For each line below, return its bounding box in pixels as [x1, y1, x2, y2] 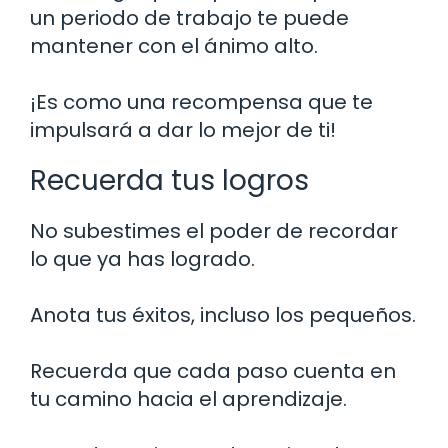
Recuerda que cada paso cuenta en [30, 356, 396, 385]
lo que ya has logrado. [30, 244, 255, 273]
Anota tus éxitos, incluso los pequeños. [30, 300, 416, 329]
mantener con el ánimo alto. [30, 31, 318, 60]
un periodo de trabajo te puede [30, 3, 349, 32]
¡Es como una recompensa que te [30, 87, 373, 116]
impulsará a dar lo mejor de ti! [30, 115, 336, 144]
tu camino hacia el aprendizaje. [30, 384, 347, 413]
